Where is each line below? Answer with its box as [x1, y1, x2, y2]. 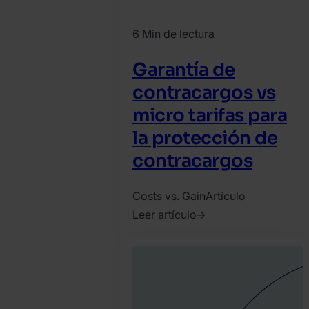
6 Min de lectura [132, 27, 215, 41]
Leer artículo [132, 208, 197, 222]
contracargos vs [132, 81, 276, 104]
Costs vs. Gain [132, 189, 206, 203]
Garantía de [132, 58, 235, 81]
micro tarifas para [132, 103, 287, 127]
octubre [132, 244, 172, 259]
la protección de [132, 126, 277, 150]
